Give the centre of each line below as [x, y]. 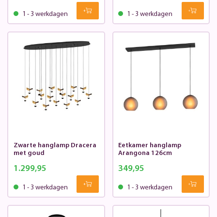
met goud [29, 154]
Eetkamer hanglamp [150, 146]
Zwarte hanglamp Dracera [55, 146]
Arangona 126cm [145, 154]
